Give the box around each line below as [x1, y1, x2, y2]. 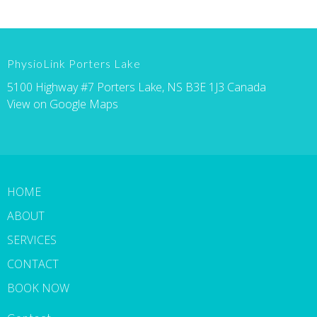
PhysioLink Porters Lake [7, 56, 141, 70]
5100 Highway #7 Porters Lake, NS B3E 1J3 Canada [7, 79, 266, 96]
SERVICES [7, 232, 57, 248]
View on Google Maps [7, 96, 118, 113]
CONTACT [7, 256, 59, 272]
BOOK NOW [7, 280, 69, 296]
